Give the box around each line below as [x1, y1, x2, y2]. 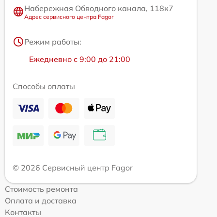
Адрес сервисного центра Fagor [24, 13, 113, 20]
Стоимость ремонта [5, 184, 78, 194]
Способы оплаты [13, 81, 75, 91]
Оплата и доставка [5, 195, 77, 205]
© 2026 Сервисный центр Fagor [13, 162, 133, 172]
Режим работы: [24, 36, 81, 46]
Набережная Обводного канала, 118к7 [24, 3, 173, 13]
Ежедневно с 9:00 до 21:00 [29, 54, 130, 64]
